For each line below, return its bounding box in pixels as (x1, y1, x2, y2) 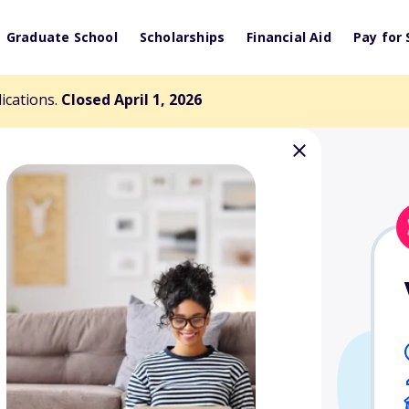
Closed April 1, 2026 (61, 89, 202, 110)
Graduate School (5, 28, 118, 46)
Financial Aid (246, 28, 331, 46)
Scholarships (139, 28, 225, 46)
